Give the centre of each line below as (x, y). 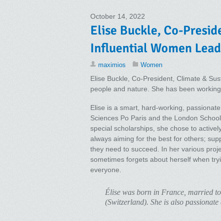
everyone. (106, 170)
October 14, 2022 (118, 16)
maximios (112, 65)
